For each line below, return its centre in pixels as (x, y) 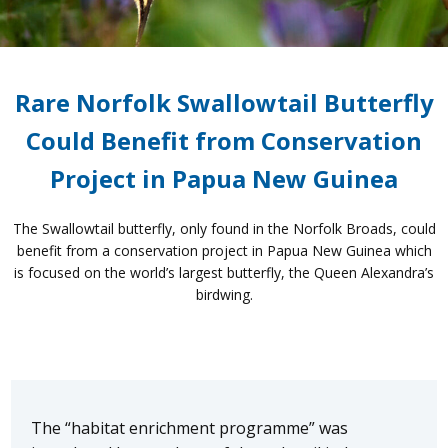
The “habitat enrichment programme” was (190, 427)
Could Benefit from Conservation (224, 140)
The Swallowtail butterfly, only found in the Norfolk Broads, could (224, 228)
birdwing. (224, 294)
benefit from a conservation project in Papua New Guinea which (224, 250)
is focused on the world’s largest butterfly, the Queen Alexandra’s (224, 272)
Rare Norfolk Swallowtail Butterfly (224, 102)
